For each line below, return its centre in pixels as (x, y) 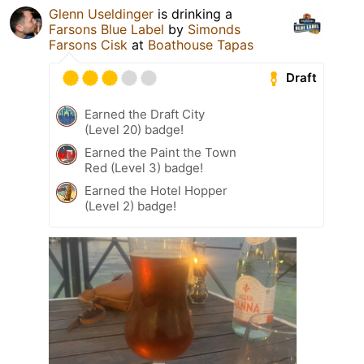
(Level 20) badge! (134, 129)
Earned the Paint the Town (160, 152)
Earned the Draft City (145, 114)
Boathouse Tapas (201, 44)
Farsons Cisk (88, 44)
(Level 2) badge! (130, 206)
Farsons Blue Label (106, 29)
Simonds (214, 29)
